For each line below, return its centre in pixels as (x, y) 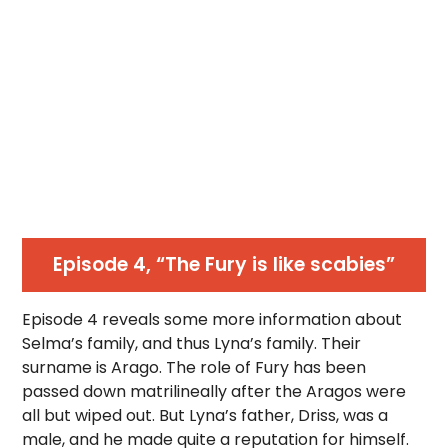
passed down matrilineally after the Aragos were (214, 391)
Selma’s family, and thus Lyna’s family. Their (192, 343)
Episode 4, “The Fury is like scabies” (224, 264)
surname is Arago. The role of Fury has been (194, 367)
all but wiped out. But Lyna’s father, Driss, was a (205, 415)
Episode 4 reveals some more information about (212, 319)
